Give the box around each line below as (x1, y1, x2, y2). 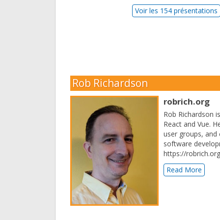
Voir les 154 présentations (135, 6, 218, 16)
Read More (166, 165, 202, 175)
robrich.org (164, 96, 210, 108)
